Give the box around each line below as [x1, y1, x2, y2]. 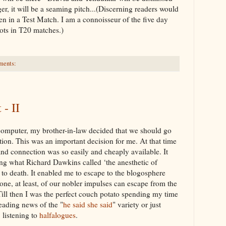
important [55, 135, 85, 146]
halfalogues [39, 209, 76, 220]
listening [3, 209, 29, 220]
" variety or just [112, 199, 161, 209]
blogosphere [127, 167, 165, 178]
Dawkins [53, 156, 81, 167]
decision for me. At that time [85, 135, 177, 146]
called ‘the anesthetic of [81, 156, 157, 167]
